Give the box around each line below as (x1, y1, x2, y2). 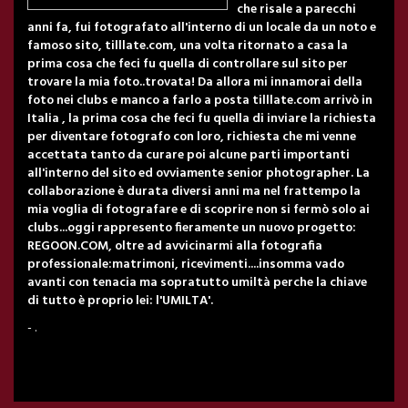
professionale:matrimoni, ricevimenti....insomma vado (27, 254, 344, 275)
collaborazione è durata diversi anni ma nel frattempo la (27, 181, 361, 202)
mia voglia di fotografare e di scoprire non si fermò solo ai (27, 199, 370, 220)
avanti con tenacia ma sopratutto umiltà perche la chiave (27, 272, 367, 293)
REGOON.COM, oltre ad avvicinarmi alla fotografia (27, 236, 322, 257)
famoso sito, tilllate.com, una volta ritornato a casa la (27, 36, 348, 56)
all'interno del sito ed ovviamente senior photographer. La (27, 163, 370, 184)
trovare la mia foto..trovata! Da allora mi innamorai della (27, 72, 362, 93)
